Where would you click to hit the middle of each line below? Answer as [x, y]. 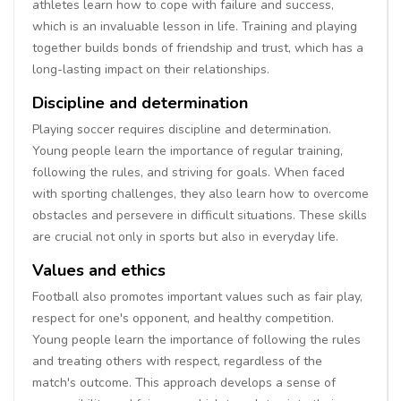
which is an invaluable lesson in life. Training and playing [195, 26]
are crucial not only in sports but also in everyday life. [185, 236]
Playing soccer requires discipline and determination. [182, 129]
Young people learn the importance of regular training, [188, 150]
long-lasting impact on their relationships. [151, 69]
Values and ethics [99, 270]
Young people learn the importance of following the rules [196, 339]
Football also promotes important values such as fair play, [197, 296]
